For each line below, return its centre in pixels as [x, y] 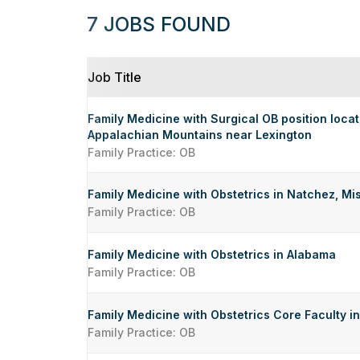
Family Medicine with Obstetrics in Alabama [212, 254]
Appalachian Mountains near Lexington [200, 135]
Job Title [115, 77]
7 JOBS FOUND [159, 24]
